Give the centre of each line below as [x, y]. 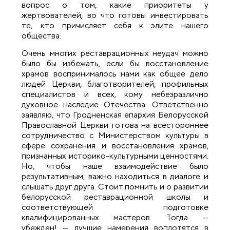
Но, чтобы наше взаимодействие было [115, 166]
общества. [42, 35]
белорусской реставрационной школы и [115, 197]
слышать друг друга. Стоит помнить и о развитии [115, 187]
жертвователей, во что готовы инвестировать [115, 15]
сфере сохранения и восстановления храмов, [115, 146]
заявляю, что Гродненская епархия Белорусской [115, 115]
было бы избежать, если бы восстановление [115, 64]
